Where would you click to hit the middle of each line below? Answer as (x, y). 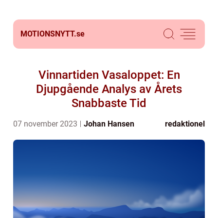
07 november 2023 (46, 124)
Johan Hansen (109, 124)
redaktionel (185, 124)
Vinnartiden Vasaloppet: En (109, 75)
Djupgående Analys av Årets (109, 89)
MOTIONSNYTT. (48, 34)
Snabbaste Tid (109, 103)
